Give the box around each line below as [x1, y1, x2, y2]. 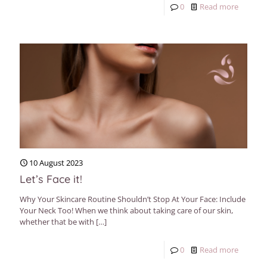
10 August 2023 [29, 157, 83, 169]
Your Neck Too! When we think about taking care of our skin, [20, 205, 233, 216]
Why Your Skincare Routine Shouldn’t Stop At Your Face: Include [20, 194, 246, 205]
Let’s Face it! [20, 172, 82, 187]
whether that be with [20, 216, 94, 228]
